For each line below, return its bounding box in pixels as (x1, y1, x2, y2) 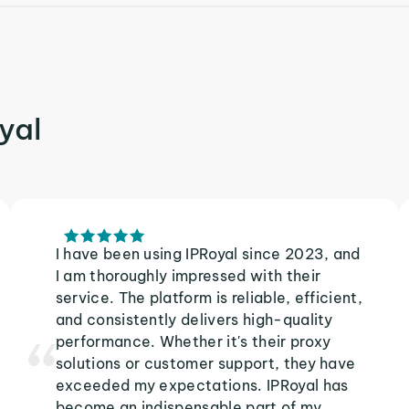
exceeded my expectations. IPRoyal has (55, 376, 349, 394)
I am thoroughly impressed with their (55, 267, 321, 285)
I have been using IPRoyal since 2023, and (55, 245, 361, 263)
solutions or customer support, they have (55, 354, 356, 372)
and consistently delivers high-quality (55, 310, 333, 329)
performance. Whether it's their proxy (55, 332, 331, 351)
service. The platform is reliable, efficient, (55, 288, 363, 307)
